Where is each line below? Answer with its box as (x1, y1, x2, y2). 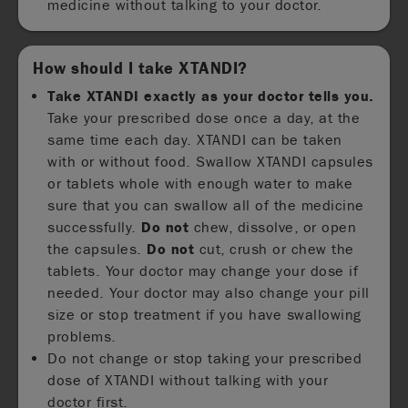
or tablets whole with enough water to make (47, 174, 353, 192)
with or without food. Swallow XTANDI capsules (47, 152, 373, 170)
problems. (47, 327, 117, 345)
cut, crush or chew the (194, 240, 354, 258)
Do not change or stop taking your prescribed (47, 349, 362, 367)
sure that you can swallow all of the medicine (47, 196, 364, 214)
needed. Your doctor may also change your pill (47, 283, 370, 301)
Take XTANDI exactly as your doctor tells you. (47, 87, 374, 105)
